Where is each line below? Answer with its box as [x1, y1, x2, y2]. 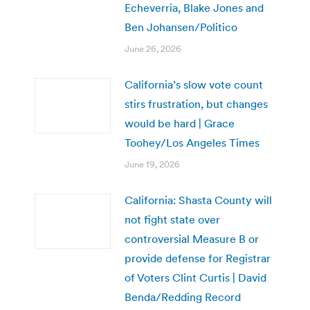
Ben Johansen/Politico [125, 19, 237, 34]
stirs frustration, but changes [125, 96, 268, 111]
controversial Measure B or [125, 231, 259, 246]
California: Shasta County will [125, 192, 272, 207]
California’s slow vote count [125, 77, 263, 91]
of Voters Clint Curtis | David [125, 270, 266, 284]
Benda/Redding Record [125, 289, 241, 304]
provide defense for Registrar [125, 250, 271, 265]
